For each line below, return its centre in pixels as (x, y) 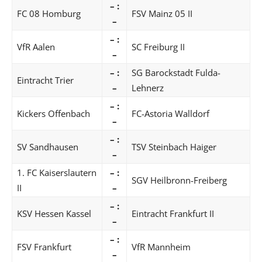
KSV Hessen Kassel (54, 213)
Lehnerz (148, 87)
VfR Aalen (36, 46)
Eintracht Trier (45, 80)
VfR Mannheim (161, 247)
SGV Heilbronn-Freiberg (179, 180)
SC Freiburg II (158, 46)
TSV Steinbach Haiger (174, 146)
